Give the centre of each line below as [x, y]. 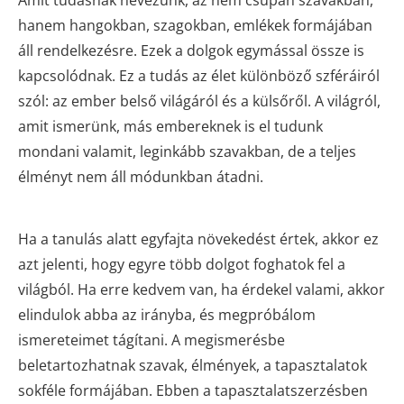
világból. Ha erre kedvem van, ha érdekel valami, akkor [202, 289]
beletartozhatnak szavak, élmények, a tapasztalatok [193, 365]
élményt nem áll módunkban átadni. [141, 176]
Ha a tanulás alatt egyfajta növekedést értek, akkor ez [198, 239]
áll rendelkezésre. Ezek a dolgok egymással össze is [191, 50]
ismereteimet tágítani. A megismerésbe [151, 340]
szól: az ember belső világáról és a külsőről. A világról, [199, 101]
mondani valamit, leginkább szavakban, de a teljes [187, 151]
